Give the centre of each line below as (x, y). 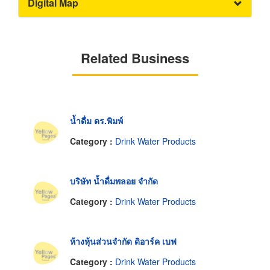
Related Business (135, 58)
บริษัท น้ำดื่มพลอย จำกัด (114, 181)
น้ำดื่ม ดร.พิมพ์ (96, 121)
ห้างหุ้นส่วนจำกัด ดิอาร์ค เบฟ (123, 241)
